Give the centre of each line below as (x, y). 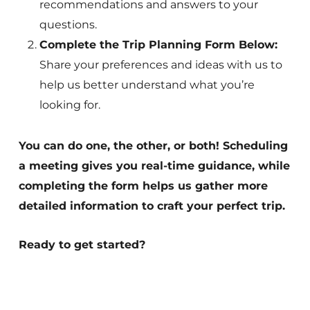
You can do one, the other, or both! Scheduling (153, 146)
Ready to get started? (82, 245)
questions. (68, 25)
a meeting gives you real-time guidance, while (154, 166)
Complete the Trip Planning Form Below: (158, 45)
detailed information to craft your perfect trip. (152, 206)
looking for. (70, 105)
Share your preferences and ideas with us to (161, 65)
